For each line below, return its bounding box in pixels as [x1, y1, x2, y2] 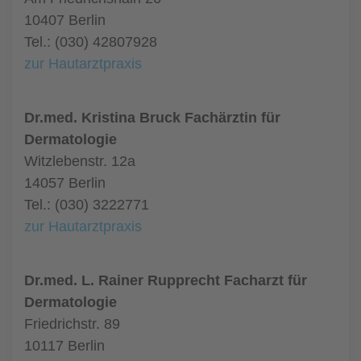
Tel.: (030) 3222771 [24, 197, 149, 213]
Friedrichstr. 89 [24, 316, 120, 332]
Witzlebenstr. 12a [24, 153, 135, 169]
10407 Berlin [24, 12, 106, 28]
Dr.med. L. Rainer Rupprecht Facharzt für [24, 272, 307, 288]
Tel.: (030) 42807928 [24, 34, 157, 50]
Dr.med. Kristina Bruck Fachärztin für [24, 110, 280, 126]
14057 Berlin [24, 175, 106, 191]
